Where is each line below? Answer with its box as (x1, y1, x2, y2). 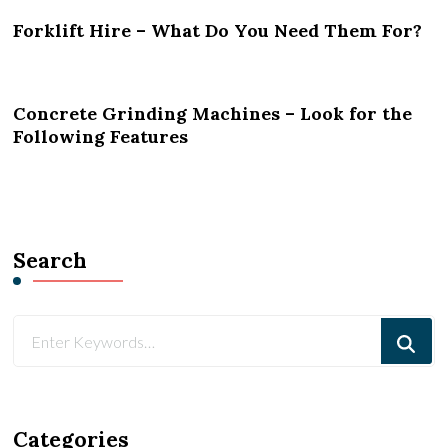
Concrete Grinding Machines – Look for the (13, 102, 413, 126)
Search (13, 247, 88, 275)
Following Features (13, 125, 189, 149)
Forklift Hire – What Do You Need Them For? (13, 19, 423, 43)
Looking (13, 319, 70, 339)
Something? (13, 373, 94, 393)
